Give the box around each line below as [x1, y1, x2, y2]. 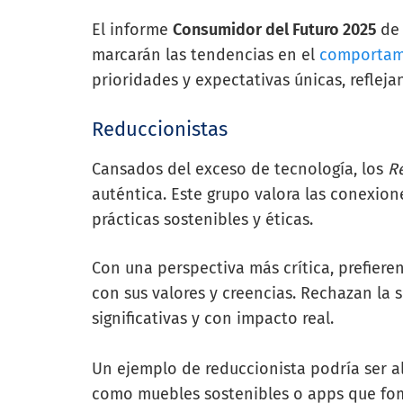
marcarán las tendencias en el [92, 44, 319, 65]
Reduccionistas [92, 116, 228, 141]
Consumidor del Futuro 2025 [173, 19, 376, 40]
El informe [92, 19, 173, 40]
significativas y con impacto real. [92, 308, 334, 328]
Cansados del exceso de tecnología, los [92, 158, 388, 179]
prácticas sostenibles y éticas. [92, 209, 313, 229]
